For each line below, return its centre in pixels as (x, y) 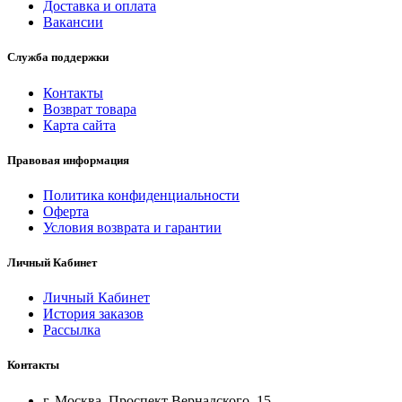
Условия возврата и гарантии (132, 227)
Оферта (66, 211)
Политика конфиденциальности (141, 195)
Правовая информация (68, 160)
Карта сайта (79, 125)
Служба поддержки (58, 57)
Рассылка (72, 330)
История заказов (93, 314)
